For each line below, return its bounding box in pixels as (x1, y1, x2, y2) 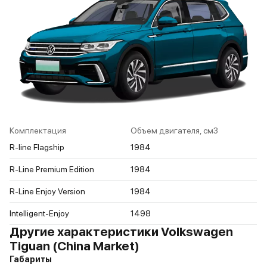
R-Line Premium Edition (10, 164, 94, 174)
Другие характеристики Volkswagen (10, 223, 233, 239)
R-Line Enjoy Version (10, 186, 85, 196)
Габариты (10, 254, 52, 264)
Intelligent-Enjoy (10, 208, 69, 218)
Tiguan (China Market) (10, 238, 139, 253)
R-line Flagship (10, 142, 64, 152)
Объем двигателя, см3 (131, 125, 218, 135)
